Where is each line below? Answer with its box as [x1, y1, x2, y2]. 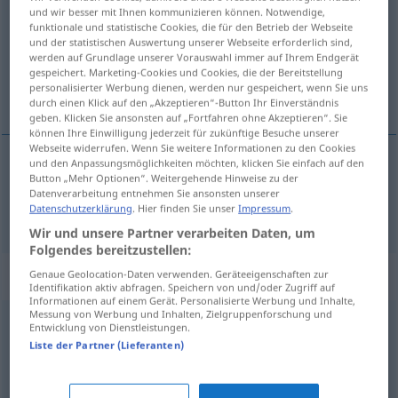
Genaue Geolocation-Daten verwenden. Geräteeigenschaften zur [29, 267, 330, 281]
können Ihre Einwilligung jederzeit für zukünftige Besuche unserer [29, 125, 340, 139]
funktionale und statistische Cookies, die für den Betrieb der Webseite [29, 20, 354, 34]
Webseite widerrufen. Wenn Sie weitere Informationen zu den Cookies [29, 140, 356, 155]
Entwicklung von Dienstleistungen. [29, 320, 191, 334]
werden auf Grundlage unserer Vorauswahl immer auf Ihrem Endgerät [29, 50, 360, 64]
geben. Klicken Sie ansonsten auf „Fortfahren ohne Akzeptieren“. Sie [29, 110, 348, 124]
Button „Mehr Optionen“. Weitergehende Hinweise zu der [29, 171, 299, 185]
